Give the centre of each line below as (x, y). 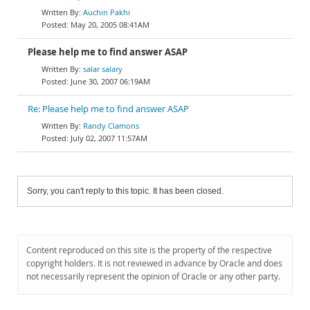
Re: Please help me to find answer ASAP (108, 109)
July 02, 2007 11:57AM (109, 138)
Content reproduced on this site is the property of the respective (149, 250)
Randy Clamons (111, 126)
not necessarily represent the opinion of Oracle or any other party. (153, 276)
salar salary (103, 69)
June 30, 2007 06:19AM (110, 81)
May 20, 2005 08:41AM (110, 25)
